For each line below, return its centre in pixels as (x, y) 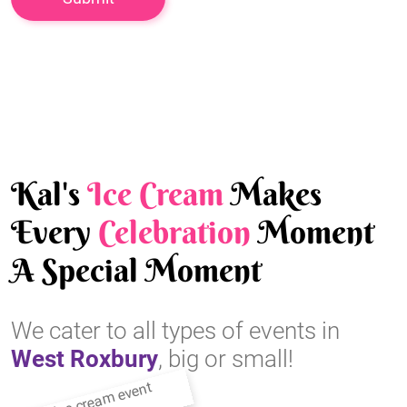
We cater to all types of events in (175, 331)
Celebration (174, 233)
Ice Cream (155, 194)
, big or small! (226, 359)
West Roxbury (84, 359)
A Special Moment (136, 271)
